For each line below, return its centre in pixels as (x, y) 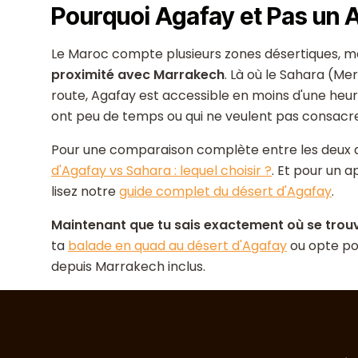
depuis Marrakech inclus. (128, 267)
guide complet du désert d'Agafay (225, 191)
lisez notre (85, 191)
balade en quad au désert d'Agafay (177, 246)
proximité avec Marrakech (138, 75)
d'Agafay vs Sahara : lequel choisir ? (161, 171)
